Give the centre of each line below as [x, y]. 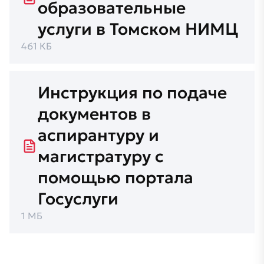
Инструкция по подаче [132, 93]
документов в [94, 114]
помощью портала [115, 178]
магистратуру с [101, 156]
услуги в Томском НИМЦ [138, 29]
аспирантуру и [98, 135]
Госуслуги [78, 199]
